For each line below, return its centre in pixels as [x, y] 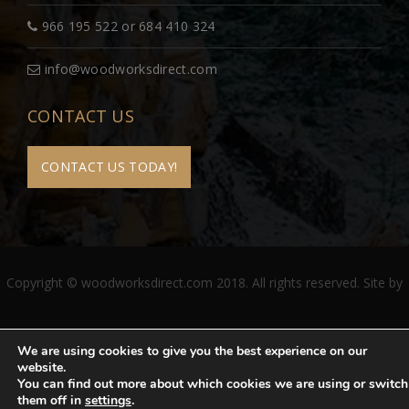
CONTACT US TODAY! [110, 167]
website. [42, 367]
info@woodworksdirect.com [129, 69]
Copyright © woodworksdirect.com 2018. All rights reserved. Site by [204, 283]
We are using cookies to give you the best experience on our [192, 351]
